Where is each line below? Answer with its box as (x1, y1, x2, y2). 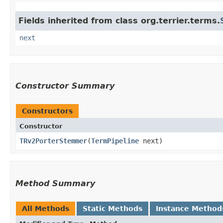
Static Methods (83, 204, 142, 213)
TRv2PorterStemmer (19, 136, 87, 145)
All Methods (22, 204, 69, 213)
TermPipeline (91, 136, 139, 145)
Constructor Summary (15, 81, 114, 91)
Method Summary (15, 178, 95, 188)
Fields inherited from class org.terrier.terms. (18, 15, 220, 25)
